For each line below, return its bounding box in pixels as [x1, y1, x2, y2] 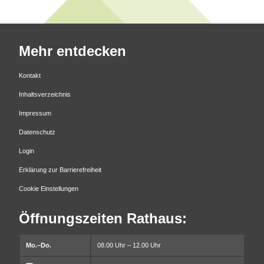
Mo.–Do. [26, 242, 53, 249]
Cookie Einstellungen [19, 185, 78, 193]
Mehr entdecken [19, 43, 126, 59]
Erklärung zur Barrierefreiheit [19, 166, 101, 174]
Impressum [19, 110, 51, 117]
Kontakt [19, 72, 41, 80]
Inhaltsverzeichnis [19, 91, 71, 98]
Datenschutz [19, 128, 55, 136]
